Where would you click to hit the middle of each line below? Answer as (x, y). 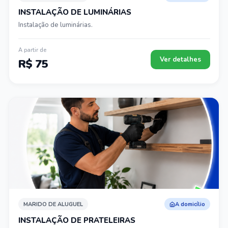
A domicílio (190, 204)
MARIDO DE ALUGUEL (53, 204)
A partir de (32, 50)
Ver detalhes (180, 60)
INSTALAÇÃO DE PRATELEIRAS (77, 220)
